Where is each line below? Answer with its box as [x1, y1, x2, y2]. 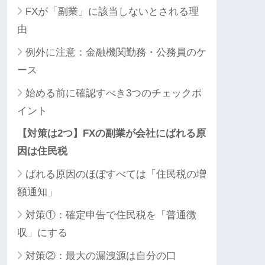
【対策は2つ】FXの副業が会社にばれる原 [17, 128, 206, 140]
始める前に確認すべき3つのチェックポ [25, 88, 202, 99]
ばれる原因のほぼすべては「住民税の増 [25, 169, 206, 180]
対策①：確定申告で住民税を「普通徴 [25, 209, 196, 221]
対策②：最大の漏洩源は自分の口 [25, 250, 176, 262]
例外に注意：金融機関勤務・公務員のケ [25, 47, 206, 59]
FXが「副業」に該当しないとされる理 [25, 6, 199, 18]
